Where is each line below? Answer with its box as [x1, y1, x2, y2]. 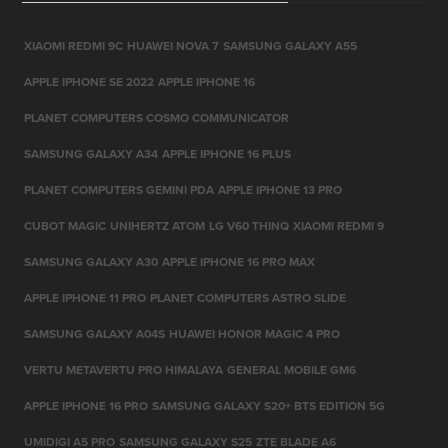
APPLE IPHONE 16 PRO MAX [162, 253, 316, 270]
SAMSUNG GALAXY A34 [24, 145, 159, 162]
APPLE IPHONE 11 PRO [24, 289, 147, 306]
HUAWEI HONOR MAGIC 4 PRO [169, 325, 341, 342]
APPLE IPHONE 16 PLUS [162, 145, 292, 162]
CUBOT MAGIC [24, 217, 107, 234]
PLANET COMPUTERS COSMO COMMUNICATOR [24, 109, 290, 126]
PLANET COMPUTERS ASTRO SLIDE [150, 289, 347, 306]
